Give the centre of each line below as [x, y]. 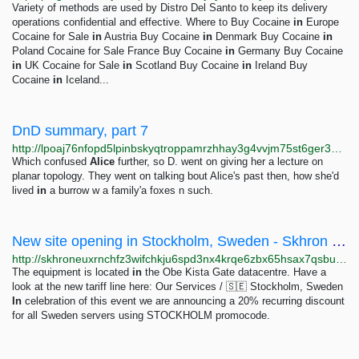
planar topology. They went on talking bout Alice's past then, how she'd [175, 176]
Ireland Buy [280, 65]
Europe [321, 22]
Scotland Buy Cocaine [187, 65]
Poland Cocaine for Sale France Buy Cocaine [119, 51]
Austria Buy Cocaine [152, 36]
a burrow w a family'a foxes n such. [130, 190]
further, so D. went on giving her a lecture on [219, 161]
